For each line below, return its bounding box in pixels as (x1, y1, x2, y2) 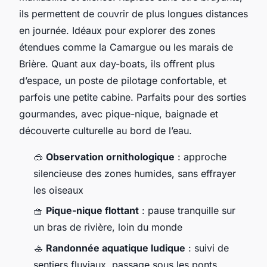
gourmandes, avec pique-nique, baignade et (19, 108, 218, 120)
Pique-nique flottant (46, 204, 139, 217)
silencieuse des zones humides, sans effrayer (33, 167, 236, 180)
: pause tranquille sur (139, 204, 235, 217)
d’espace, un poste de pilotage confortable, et (19, 74, 226, 87)
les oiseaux (33, 184, 83, 197)
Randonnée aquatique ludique (46, 241, 185, 254)
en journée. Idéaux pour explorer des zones (19, 24, 215, 37)
